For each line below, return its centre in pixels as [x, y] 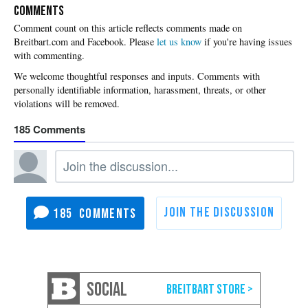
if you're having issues [247, 42]
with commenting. [49, 56]
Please [143, 42]
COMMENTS [39, 11]
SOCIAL [107, 289]
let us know [179, 42]
